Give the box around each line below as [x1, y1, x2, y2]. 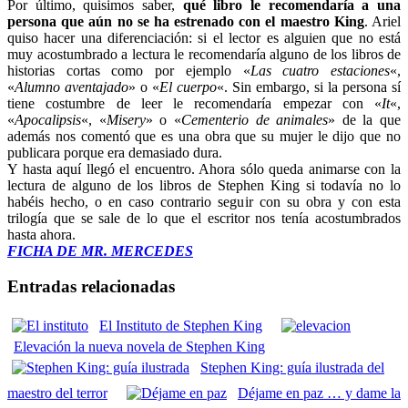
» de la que [328, 111, 401, 127]
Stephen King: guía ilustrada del [200, 360, 384, 376]
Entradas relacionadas [7, 276, 175, 296]
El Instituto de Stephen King [99, 318, 262, 334]
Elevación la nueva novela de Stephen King [14, 339, 265, 355]
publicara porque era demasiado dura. [7, 144, 222, 160]
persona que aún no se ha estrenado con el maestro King [7, 13, 364, 29]
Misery [106, 111, 146, 127]
